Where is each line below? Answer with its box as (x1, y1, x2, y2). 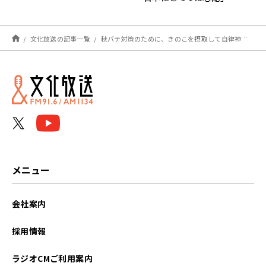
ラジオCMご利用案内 (12, 252, 93, 264)
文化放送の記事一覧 (30, 33, 91, 43)
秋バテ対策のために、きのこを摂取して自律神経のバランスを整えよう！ (100, 33, 242, 43)
